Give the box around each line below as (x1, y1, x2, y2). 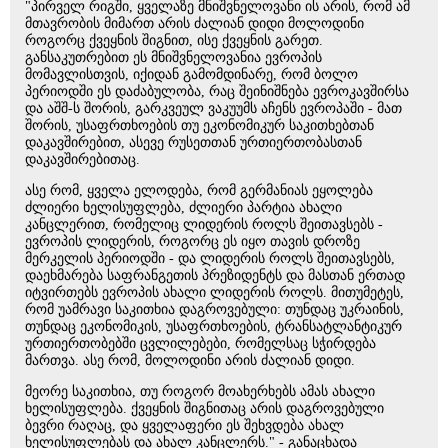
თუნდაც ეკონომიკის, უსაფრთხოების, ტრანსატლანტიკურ (25, 319, 402, 334)
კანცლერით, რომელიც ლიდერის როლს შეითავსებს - (25, 217, 383, 232)
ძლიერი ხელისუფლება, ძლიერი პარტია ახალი (25, 200, 342, 215)
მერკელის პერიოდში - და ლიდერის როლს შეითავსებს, (25, 251, 395, 266)
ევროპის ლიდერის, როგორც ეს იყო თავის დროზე (25, 234, 360, 249)
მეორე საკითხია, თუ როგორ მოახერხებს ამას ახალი (25, 384, 375, 399)
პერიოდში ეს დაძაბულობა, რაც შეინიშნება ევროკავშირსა (25, 84, 409, 99)
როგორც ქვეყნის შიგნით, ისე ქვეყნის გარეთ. (25, 33, 323, 48)
